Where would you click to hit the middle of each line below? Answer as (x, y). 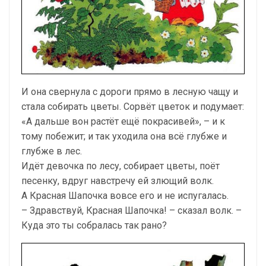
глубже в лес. (52, 151)
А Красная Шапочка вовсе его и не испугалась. (125, 195)
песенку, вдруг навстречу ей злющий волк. (118, 180)
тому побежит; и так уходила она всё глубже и (124, 136)
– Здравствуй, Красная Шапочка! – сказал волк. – (132, 210)
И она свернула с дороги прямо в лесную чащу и (130, 91)
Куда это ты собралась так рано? (94, 225)
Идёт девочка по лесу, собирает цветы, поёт (121, 166)
